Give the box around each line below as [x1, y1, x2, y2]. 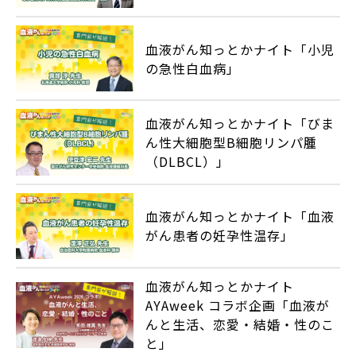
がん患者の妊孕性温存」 [145, 226, 295, 246]
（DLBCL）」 [145, 152, 230, 172]
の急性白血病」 [145, 58, 241, 78]
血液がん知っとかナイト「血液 [145, 207, 335, 226]
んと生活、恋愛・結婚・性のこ [145, 315, 335, 335]
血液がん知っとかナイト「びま [145, 114, 335, 133]
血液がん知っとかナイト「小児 [145, 39, 335, 59]
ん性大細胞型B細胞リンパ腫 [145, 133, 318, 153]
